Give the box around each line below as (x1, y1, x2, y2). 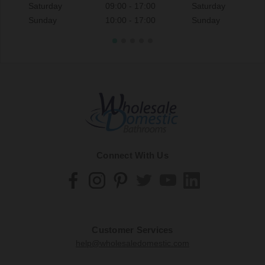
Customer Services (92, 224, 173, 235)
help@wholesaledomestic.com (76, 238, 189, 248)
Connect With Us (96, 150, 169, 161)
